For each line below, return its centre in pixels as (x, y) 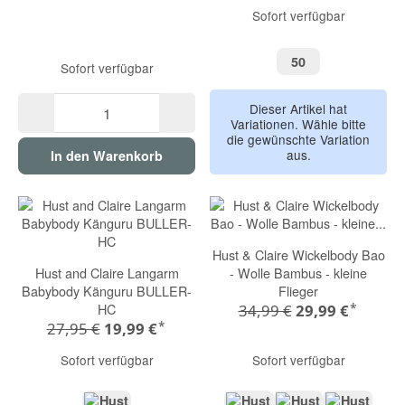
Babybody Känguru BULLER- (107, 291)
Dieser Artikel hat (298, 109)
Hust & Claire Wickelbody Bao (298, 255)
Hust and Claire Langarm (107, 273)
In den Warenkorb (107, 156)
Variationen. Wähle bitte (298, 124)
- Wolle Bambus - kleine (298, 273)
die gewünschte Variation (298, 140)
